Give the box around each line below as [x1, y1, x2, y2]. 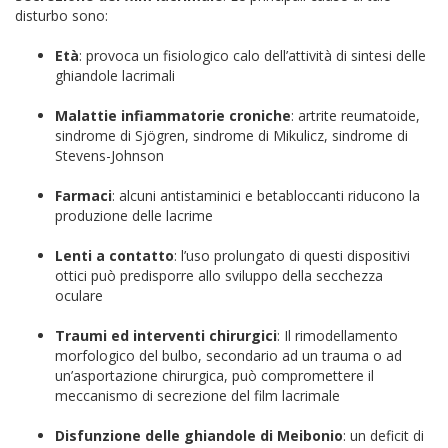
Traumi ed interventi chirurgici [55, 326, 277, 345]
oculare [55, 286, 103, 305]
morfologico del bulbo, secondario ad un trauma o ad [55, 346, 402, 365]
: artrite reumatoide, [291, 106, 420, 125]
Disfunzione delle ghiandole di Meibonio [55, 426, 343, 445]
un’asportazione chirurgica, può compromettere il [55, 366, 374, 385]
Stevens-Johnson [55, 146, 164, 165]
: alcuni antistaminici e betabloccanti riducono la [112, 186, 420, 205]
